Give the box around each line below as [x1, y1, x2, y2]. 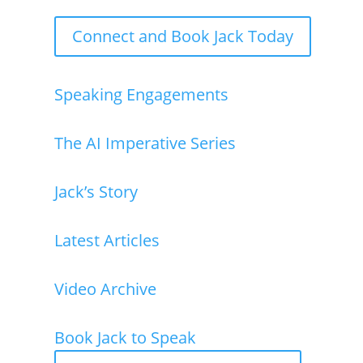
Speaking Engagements [54, 83, 229, 105]
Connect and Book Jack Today [72, 24, 294, 47]
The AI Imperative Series [54, 131, 237, 154]
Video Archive [54, 277, 157, 300]
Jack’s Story [54, 180, 139, 203]
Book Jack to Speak [54, 326, 197, 348]
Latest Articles [54, 228, 160, 251]
